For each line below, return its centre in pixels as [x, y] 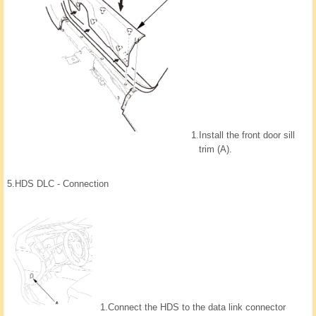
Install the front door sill [247, 135]
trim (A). [215, 150]
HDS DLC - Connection [62, 184]
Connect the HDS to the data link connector [197, 308]
